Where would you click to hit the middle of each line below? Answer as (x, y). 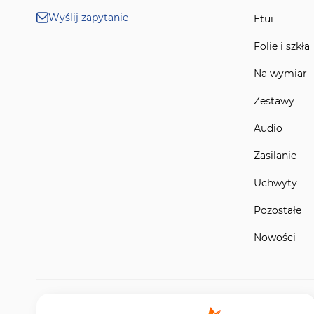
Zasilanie (275, 155)
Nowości (275, 237)
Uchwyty (275, 183)
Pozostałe (278, 210)
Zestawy (274, 101)
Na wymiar (280, 73)
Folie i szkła (282, 46)
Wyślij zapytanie (88, 17)
